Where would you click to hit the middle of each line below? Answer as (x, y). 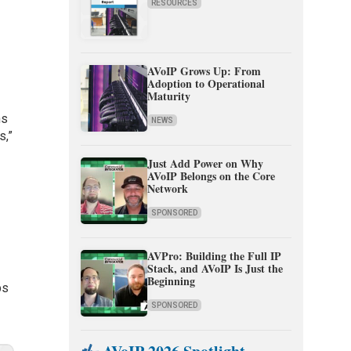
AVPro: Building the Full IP (215, 256)
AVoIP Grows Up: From (204, 71)
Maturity (169, 96)
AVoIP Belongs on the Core (212, 176)
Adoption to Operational (206, 84)
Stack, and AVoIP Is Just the (215, 269)
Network (168, 189)
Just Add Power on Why (206, 164)
